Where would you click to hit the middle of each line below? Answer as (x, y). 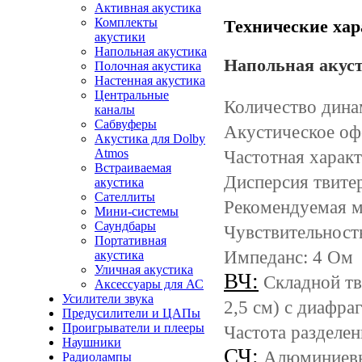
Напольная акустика (151, 51)
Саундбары (125, 226)
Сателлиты (125, 197)
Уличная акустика (144, 269)
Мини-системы (137, 211)
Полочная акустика (148, 66)
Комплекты (126, 22)
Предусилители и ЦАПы (131, 313)
